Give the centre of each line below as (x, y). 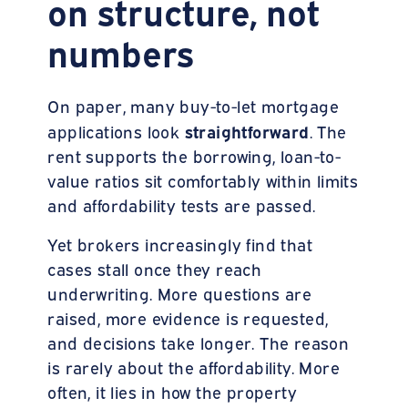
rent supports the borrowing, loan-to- (194, 155)
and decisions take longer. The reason (199, 342)
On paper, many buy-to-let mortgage (194, 105)
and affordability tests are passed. (182, 204)
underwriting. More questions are (180, 293)
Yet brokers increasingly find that (180, 244)
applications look (116, 131)
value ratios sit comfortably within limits (203, 180)
